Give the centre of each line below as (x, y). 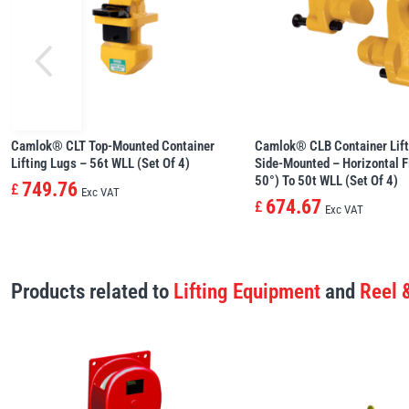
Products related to (92, 292)
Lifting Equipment (247, 292)
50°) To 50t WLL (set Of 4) (327, 181)
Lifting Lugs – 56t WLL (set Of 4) (100, 164)
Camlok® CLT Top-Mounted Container (113, 147)
